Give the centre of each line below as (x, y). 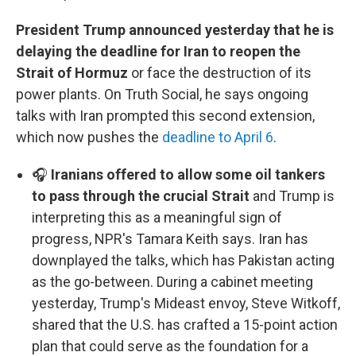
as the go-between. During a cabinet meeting (172, 282)
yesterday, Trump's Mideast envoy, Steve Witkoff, (186, 303)
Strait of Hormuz (74, 73)
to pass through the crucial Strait (142, 196)
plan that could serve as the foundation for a (170, 346)
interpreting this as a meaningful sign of (157, 217)
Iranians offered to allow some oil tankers (188, 174)
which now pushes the (89, 137)
